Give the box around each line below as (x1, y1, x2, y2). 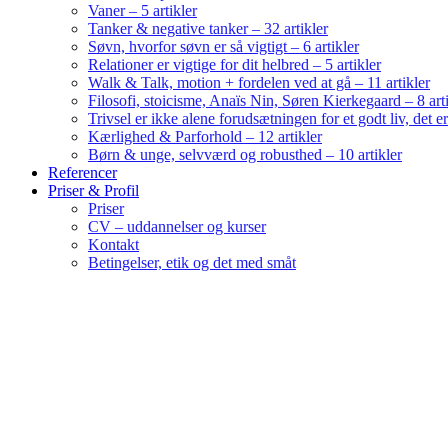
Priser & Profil (48, 182, 139, 199)
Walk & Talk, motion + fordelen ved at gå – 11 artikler (88, 74, 430, 91)
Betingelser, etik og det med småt (88, 254, 296, 271)
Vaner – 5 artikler (88, 2, 197, 19)
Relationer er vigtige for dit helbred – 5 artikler (88, 56, 381, 73)
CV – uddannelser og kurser (88, 218, 266, 235)
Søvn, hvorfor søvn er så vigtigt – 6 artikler (88, 38, 359, 55)
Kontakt (88, 236, 139, 253)
